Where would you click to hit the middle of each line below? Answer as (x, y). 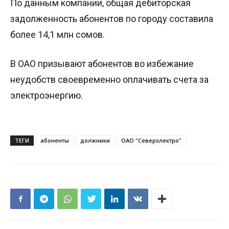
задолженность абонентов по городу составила (112, 19)
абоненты (55, 141)
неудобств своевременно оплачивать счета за (109, 80)
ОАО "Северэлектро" (151, 141)
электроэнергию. (47, 96)
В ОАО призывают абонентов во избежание (102, 64)
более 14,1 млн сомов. (58, 35)
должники (95, 141)
